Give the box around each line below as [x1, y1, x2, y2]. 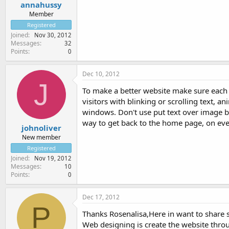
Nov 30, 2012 [34, 31, 72, 39]
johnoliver [21, 123, 61, 133]
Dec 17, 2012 [82, 193, 120, 201]
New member [21, 133, 61, 142]
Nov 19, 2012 [34, 154, 72, 162]
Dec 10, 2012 [82, 69, 120, 78]
